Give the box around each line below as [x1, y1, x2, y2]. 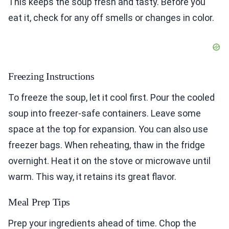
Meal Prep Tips [8, 196, 71, 208]
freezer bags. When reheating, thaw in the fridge [8, 140, 205, 151]
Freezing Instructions [8, 71, 95, 82]
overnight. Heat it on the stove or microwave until [8, 155, 211, 167]
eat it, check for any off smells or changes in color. [8, 12, 214, 24]
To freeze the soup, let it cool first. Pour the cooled [8, 92, 215, 103]
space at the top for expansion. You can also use [8, 124, 208, 135]
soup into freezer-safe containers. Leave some [8, 108, 201, 119]
